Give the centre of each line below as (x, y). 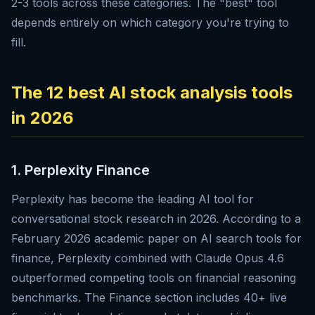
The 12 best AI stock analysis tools (152, 93)
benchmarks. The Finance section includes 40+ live (149, 298)
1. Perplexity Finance (81, 171)
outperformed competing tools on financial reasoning (154, 278)
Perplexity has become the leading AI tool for (133, 199)
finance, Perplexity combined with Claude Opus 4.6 (148, 258)
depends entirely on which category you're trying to (150, 23)
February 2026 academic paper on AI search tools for (156, 239)
